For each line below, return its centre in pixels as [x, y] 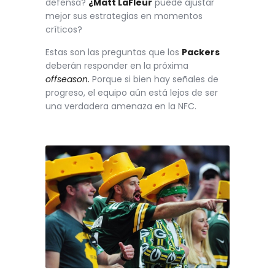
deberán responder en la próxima [117, 66]
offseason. [68, 79]
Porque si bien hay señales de [154, 79]
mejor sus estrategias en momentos [124, 16]
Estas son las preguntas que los [114, 52]
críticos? [64, 29]
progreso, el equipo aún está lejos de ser [132, 93]
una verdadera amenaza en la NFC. [121, 107]
